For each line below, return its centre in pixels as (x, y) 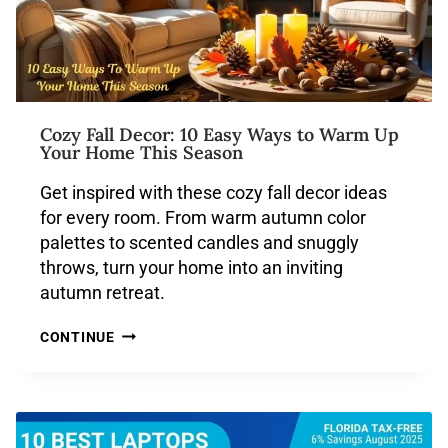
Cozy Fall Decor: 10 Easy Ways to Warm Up (219, 134)
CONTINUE (77, 337)
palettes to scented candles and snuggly (199, 242)
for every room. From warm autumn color (203, 217)
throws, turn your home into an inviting (191, 267)
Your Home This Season (141, 152)
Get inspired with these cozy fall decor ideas (213, 192)
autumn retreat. (102, 292)
